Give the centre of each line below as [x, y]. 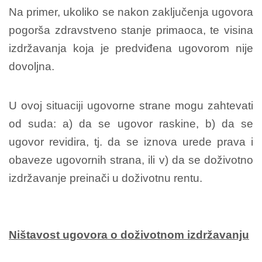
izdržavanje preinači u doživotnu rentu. [106, 178]
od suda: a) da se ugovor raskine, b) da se [131, 123]
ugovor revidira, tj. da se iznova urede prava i [131, 142]
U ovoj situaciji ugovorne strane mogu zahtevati [131, 105]
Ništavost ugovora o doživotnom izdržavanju [129, 235]
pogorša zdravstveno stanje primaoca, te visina [131, 30]
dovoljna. [32, 66]
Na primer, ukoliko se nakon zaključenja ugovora [131, 12]
